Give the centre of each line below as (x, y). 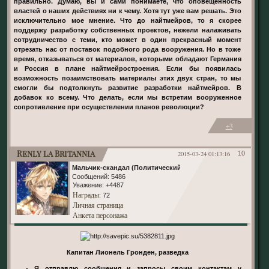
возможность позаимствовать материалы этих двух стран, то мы (128, 78)
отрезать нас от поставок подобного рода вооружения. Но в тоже (128, 50)
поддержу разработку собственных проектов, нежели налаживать (128, 30)
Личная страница (98, 205)
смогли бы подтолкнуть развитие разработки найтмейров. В (128, 88)
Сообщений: (90, 177)
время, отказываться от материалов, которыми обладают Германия (128, 59)
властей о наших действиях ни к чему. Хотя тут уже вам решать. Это (128, 11)
